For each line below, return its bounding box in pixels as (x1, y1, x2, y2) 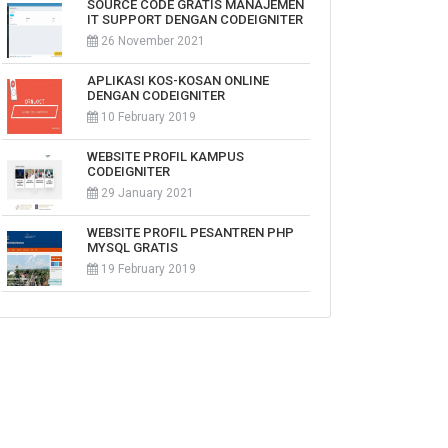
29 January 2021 (98, 186, 194, 200)
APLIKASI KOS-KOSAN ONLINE (87, 73, 269, 88)
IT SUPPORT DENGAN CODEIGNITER (87, 12, 303, 27)
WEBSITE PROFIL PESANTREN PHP (87, 225, 294, 240)
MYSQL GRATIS (87, 240, 178, 255)
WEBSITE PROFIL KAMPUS (87, 149, 244, 164)
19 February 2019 (98, 262, 196, 276)
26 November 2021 (98, 34, 205, 48)
